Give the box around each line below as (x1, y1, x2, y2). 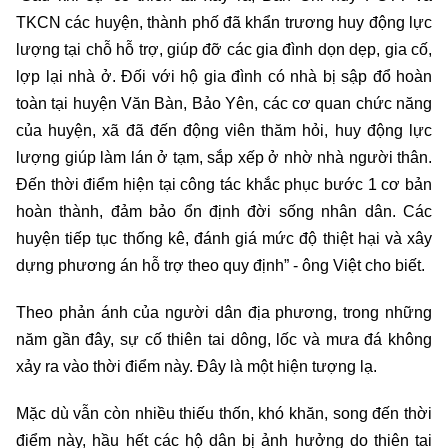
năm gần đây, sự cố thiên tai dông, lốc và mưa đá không (16, 331, 432, 349)
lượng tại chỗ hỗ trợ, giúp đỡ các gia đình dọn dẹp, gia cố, (16, 41, 432, 59)
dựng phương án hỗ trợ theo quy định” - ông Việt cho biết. (16, 257, 425, 275)
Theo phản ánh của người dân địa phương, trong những (16, 304, 432, 322)
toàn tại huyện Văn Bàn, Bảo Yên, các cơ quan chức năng (16, 95, 432, 113)
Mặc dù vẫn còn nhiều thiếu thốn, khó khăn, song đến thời (16, 405, 432, 423)
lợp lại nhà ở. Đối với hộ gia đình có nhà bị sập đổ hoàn (16, 68, 432, 86)
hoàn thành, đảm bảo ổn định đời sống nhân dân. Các (16, 203, 432, 221)
